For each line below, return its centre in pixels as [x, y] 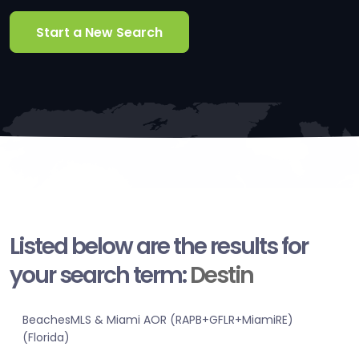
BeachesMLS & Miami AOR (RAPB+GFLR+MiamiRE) [158, 320]
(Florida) [46, 338]
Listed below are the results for [159, 247]
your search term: [100, 276]
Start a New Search [99, 32]
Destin [222, 276]
